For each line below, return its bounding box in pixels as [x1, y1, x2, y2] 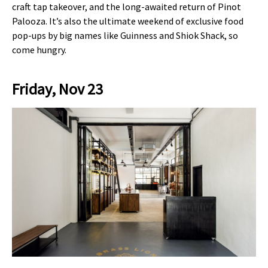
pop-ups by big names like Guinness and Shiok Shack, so [12, 29, 238, 41]
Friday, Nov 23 [12, 79, 103, 99]
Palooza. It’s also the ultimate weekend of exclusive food [12, 15, 243, 27]
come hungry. [12, 44, 66, 56]
